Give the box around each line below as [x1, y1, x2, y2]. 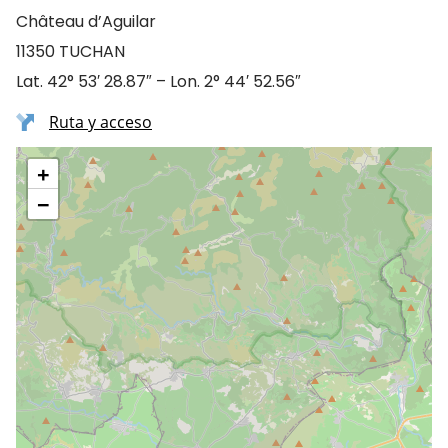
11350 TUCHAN [16, 40, 125, 63]
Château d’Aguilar [16, 10, 156, 33]
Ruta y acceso [49, 111, 152, 133]
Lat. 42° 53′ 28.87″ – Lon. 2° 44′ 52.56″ [16, 70, 301, 93]
